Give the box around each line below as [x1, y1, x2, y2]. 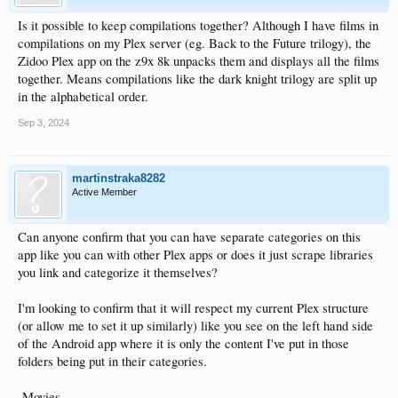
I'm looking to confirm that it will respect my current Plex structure [18, 298, 369, 316]
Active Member [72, 186, 137, 197]
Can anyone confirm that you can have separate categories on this [18, 227, 361, 245]
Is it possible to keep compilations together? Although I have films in [18, 16, 378, 34]
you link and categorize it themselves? [18, 263, 218, 281]
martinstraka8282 [72, 171, 165, 185]
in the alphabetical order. [18, 87, 148, 105]
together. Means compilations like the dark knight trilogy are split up [18, 69, 377, 87]
